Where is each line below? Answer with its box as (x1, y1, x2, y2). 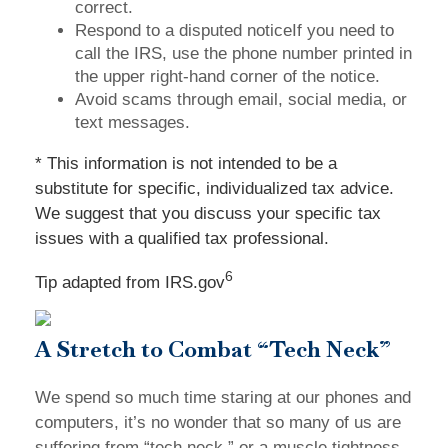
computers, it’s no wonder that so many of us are (35, 413, 401, 432)
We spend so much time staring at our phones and (35, 388, 411, 407)
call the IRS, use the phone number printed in (75, 44, 412, 63)
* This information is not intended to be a (35, 154, 337, 173)
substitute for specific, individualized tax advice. (35, 179, 394, 198)
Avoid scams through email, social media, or (75, 90, 407, 109)
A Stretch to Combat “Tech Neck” (35, 335, 391, 363)
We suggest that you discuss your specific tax (35, 204, 381, 223)
